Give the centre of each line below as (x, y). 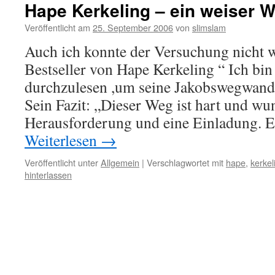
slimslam (209, 27)
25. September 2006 (133, 27)
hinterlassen (48, 175)
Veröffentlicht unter (61, 162)
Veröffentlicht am (57, 27)
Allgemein (120, 162)
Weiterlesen (63, 140)
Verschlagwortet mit (185, 162)
